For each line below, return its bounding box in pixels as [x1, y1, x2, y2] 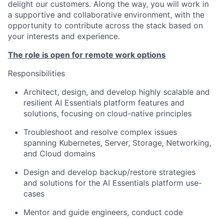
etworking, [172, 138, 211, 148]
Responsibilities [8, 68, 65, 78]
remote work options [83, 50, 166, 60]
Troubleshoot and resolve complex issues [23, 127, 177, 137]
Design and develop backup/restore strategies [23, 167, 196, 177]
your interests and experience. [8, 31, 120, 41]
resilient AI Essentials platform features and [23, 98, 184, 108]
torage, [137, 138, 166, 148]
